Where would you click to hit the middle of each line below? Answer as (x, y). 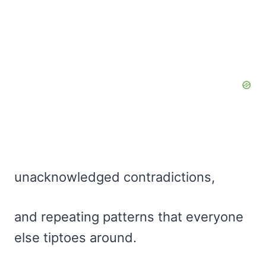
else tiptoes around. (75, 237)
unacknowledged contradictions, (115, 177)
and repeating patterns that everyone (129, 216)
